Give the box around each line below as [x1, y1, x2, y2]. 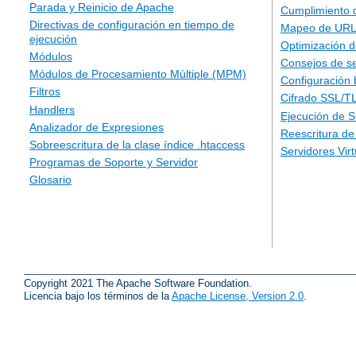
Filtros [29, 85, 60, 99]
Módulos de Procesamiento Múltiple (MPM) [29, 68, 246, 81]
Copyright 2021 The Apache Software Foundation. [24, 277, 252, 289]
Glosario [29, 173, 72, 187]
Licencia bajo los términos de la [24, 289, 172, 302]
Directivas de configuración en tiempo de [29, 17, 234, 31]
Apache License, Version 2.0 [172, 289, 304, 302]
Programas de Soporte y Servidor [29, 156, 198, 169]
